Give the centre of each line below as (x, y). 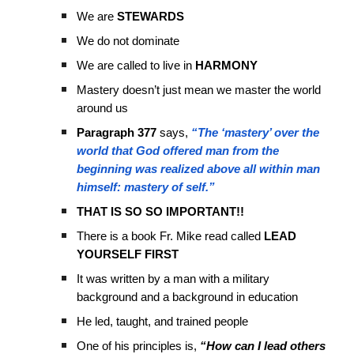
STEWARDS (151, 17)
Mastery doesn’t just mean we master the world (199, 90)
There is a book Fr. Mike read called (171, 236)
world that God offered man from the (178, 151)
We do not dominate (128, 41)
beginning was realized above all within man (199, 169)
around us (103, 108)
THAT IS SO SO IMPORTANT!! (161, 212)
